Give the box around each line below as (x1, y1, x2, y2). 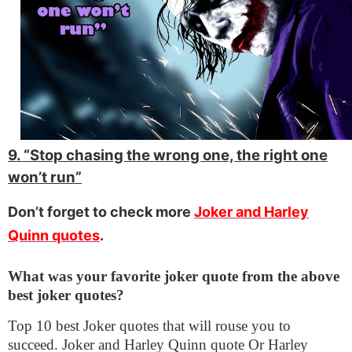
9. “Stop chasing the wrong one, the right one (8, 145, 328, 164)
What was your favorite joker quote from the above (8, 268, 339, 285)
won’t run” (8, 167, 82, 186)
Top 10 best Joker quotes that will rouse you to (8, 317, 291, 334)
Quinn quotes (8, 227, 100, 244)
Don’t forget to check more (8, 203, 194, 221)
